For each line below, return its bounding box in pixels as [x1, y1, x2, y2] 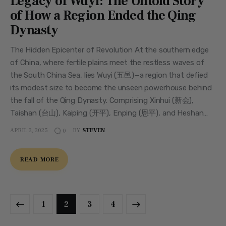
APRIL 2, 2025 [10, 127, 48, 135]
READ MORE [20, 155, 59, 163]
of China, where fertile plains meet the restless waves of [10, 58, 204, 67]
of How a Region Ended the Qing [10, 7, 196, 24]
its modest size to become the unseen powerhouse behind [10, 83, 212, 92]
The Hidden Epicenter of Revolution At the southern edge [10, 45, 209, 54]
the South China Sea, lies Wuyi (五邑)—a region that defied [10, 70, 208, 80]
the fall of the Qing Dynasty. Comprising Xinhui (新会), [10, 95, 194, 105]
